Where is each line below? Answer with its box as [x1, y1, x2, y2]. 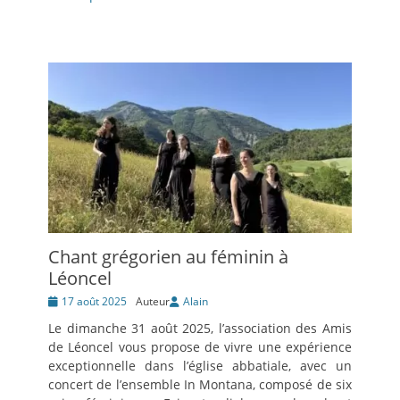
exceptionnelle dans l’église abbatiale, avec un [48, 357, 352, 375]
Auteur [136, 294, 170, 310]
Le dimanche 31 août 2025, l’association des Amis [48, 320, 352, 337]
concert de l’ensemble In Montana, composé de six [48, 376, 352, 394]
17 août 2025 [62, 294, 127, 310]
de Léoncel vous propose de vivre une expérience [48, 338, 352, 356]
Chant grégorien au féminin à [48, 245, 288, 270]
